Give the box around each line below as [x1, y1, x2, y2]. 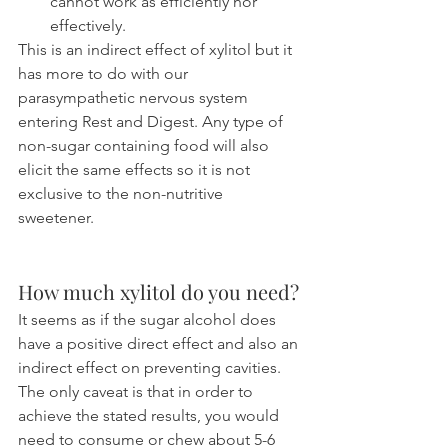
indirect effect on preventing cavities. [18, 357, 285, 377]
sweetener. [18, 207, 94, 227]
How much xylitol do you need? [18, 277, 299, 305]
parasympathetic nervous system [18, 87, 252, 107]
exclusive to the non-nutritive [18, 183, 227, 203]
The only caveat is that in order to [18, 381, 257, 401]
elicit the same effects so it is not [18, 159, 254, 179]
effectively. [50, 15, 126, 35]
